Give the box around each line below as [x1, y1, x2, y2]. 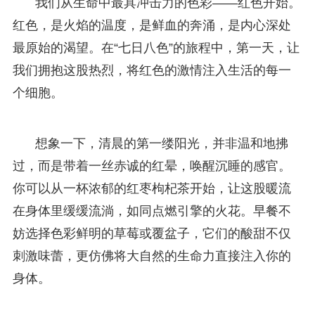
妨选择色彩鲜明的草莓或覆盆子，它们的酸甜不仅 [12, 226, 291, 240]
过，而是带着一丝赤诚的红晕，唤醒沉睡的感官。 [12, 158, 291, 173]
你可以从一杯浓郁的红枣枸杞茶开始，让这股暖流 [12, 181, 291, 195]
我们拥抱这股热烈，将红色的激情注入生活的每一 [12, 63, 291, 77]
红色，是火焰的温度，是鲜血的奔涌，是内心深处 [12, 18, 291, 32]
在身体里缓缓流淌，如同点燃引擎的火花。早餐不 [12, 203, 291, 218]
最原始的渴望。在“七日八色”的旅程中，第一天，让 [12, 40, 300, 55]
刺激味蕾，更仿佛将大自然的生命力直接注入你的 [12, 248, 291, 263]
